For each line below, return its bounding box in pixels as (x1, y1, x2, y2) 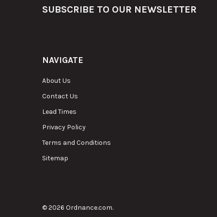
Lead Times (42, 107, 77, 116)
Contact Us (42, 92, 78, 100)
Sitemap (42, 154, 68, 162)
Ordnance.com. (64, 203, 113, 212)
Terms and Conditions (42, 138, 111, 147)
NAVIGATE (42, 54, 83, 65)
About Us (42, 76, 71, 85)
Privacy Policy (42, 123, 86, 131)
